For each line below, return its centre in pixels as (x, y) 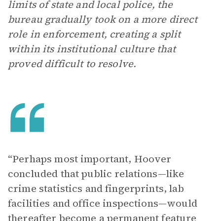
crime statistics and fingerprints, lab (96, 188)
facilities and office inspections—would (103, 203)
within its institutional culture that (92, 49)
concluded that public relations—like (96, 174)
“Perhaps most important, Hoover (90, 159)
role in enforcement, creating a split (94, 34)
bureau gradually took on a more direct (103, 19)
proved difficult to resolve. (72, 64)
